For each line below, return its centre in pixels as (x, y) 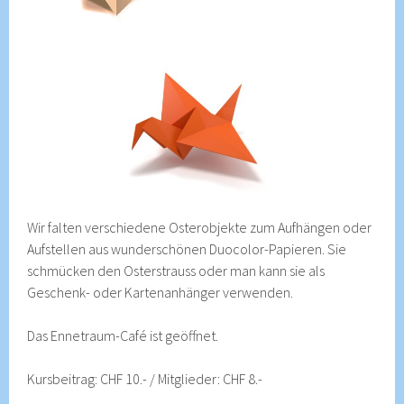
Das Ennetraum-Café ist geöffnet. (123, 335)
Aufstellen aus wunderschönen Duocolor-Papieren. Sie (187, 248)
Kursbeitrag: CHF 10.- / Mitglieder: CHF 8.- (145, 378)
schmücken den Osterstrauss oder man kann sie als (176, 270)
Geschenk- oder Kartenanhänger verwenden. (161, 292)
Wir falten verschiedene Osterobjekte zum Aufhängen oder (200, 227)
